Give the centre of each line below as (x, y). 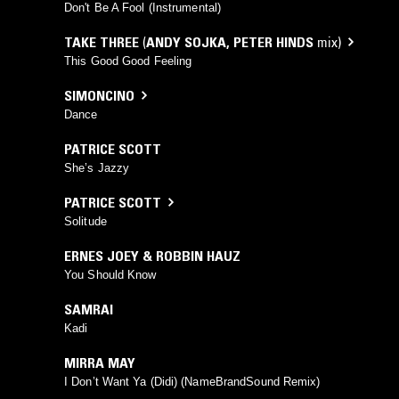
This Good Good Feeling (128, 61)
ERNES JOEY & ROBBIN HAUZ (152, 255)
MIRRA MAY (100, 362)
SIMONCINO (99, 95)
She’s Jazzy (97, 167)
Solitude (85, 221)
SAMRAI (89, 309)
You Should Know (110, 274)
